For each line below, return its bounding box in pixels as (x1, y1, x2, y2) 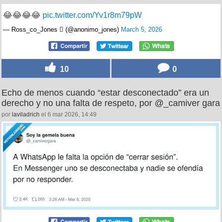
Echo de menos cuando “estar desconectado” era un (1, 88, 209, 98)
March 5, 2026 (121, 26, 162, 34)
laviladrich (12, 111, 40, 118)
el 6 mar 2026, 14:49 (40, 111, 97, 118)
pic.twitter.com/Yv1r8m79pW (43, 11, 142, 20)
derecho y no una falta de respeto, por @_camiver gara (1, 98, 220, 109)
